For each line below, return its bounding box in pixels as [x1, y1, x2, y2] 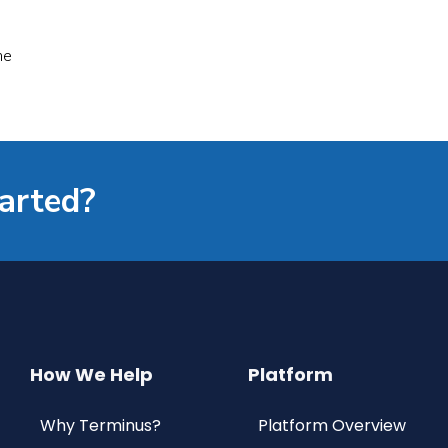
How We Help [30, 362, 153, 388]
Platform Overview [258, 414, 406, 438]
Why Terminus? [40, 414, 161, 438]
